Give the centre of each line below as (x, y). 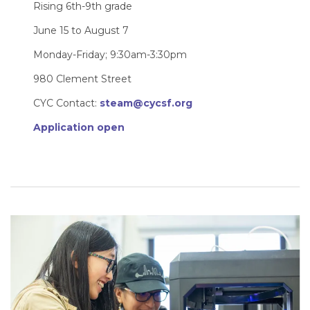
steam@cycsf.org (146, 103)
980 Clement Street (83, 79)
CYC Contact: (67, 103)
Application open (79, 127)
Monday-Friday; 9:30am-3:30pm (110, 54)
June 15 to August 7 (83, 30)
